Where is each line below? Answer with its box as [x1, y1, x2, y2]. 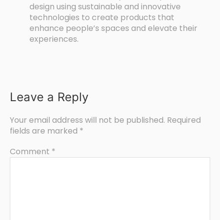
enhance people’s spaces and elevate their [29, 22, 197, 34]
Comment [10, 145, 52, 157]
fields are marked [10, 125, 80, 137]
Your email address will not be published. [10, 114, 165, 126]
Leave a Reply [10, 89, 88, 104]
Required [167, 114, 201, 126]
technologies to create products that [29, 11, 174, 23]
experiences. [29, 33, 79, 45]
